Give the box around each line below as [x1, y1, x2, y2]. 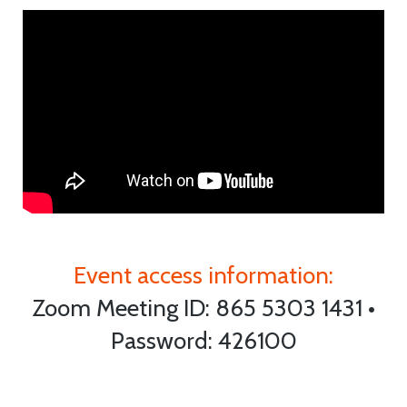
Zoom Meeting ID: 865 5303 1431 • [32, 293, 375, 323]
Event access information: [74, 261, 333, 291]
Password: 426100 [110, 326, 297, 356]
